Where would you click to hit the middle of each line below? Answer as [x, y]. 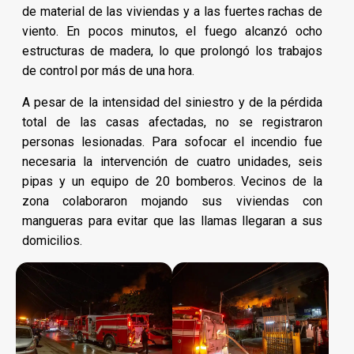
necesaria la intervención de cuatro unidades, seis [173, 161]
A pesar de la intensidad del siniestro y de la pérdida [173, 102]
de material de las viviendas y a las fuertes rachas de [173, 11]
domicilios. [52, 240]
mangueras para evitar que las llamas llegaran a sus [173, 220]
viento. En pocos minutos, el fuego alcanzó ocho [173, 31]
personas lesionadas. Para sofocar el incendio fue [173, 141]
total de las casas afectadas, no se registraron [173, 122]
